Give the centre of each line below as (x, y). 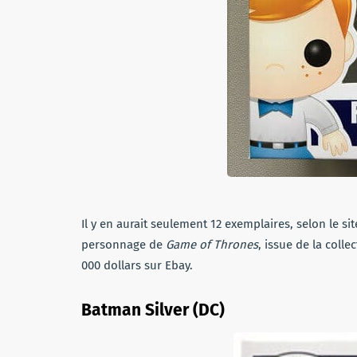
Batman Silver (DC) (153, 310)
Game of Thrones (212, 244)
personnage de (124, 244)
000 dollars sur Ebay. (137, 265)
